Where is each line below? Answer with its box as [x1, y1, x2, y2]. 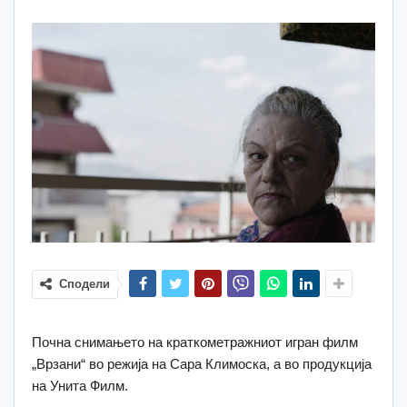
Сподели [59, 276, 110, 291]
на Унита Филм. [32, 377, 128, 393]
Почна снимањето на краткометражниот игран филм [32, 333, 358, 350]
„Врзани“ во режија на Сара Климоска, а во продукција [32, 355, 372, 372]
